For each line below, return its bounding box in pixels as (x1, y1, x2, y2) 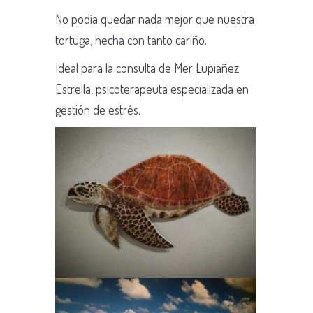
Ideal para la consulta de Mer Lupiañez (55, 60, 239, 76)
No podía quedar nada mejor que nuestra (55, 11, 254, 27)
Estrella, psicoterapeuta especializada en (55, 81, 249, 97)
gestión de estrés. (55, 102, 140, 118)
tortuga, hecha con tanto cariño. (55, 32, 207, 48)
